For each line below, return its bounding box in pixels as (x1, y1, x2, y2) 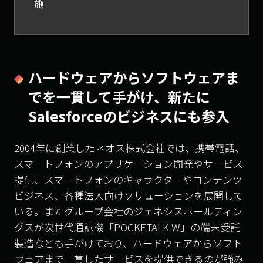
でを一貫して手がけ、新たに (28, 86, 210, 107)
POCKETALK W (114, 219, 180, 234)
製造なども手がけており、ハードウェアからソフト (14, 235, 242, 250)
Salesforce (28, 105, 103, 126)
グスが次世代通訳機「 (14, 219, 114, 234)
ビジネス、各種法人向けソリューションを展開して (14, 187, 243, 203)
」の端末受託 (180, 219, 240, 234)
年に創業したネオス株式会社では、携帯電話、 (35, 140, 245, 155)
